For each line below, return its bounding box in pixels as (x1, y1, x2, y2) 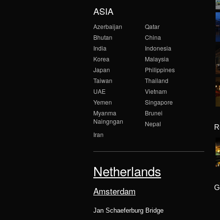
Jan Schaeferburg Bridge (93, 206, 164, 214)
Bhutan (93, 32, 112, 41)
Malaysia (145, 54, 169, 63)
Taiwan (93, 76, 112, 84)
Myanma (93, 108, 116, 117)
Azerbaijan (93, 22, 122, 30)
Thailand (145, 76, 168, 84)
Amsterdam (93, 184, 136, 197)
